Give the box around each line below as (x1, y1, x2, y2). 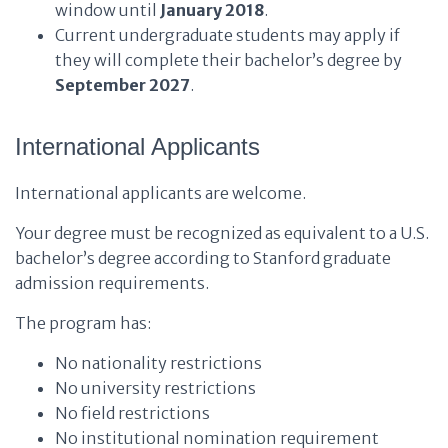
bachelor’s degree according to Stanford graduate (15, 248, 391, 268)
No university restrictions (55, 378, 256, 398)
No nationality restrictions (55, 353, 262, 373)
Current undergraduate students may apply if (55, 25, 400, 45)
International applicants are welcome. (15, 183, 306, 203)
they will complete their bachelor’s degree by (55, 50, 402, 70)
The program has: (15, 313, 151, 333)
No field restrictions (55, 403, 210, 423)
